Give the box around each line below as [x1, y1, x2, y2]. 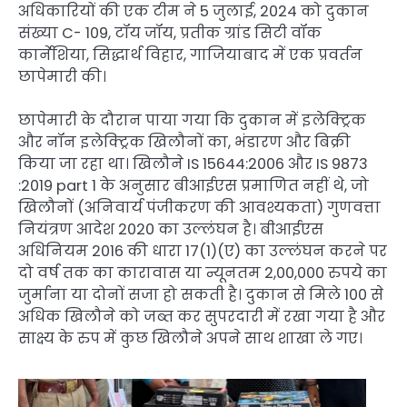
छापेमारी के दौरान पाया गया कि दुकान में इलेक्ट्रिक [18, 109, 366, 131]
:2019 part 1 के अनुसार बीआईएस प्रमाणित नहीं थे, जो [18, 174, 369, 196]
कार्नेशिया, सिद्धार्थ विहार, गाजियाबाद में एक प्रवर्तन [18, 44, 362, 65]
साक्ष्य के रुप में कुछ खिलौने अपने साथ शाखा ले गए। [18, 327, 362, 349]
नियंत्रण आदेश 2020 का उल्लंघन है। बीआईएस [18, 218, 323, 240]
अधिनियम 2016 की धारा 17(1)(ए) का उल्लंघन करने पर [18, 240, 387, 262]
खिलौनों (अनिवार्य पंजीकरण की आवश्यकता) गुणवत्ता [18, 196, 381, 218]
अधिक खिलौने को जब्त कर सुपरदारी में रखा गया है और [18, 305, 385, 327]
